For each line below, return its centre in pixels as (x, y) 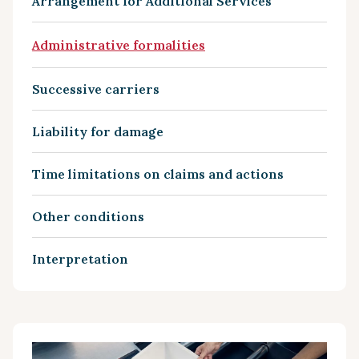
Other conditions (88, 216)
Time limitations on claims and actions (158, 174)
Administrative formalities (119, 45)
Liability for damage (98, 131)
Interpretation (80, 259)
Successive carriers (96, 89)
